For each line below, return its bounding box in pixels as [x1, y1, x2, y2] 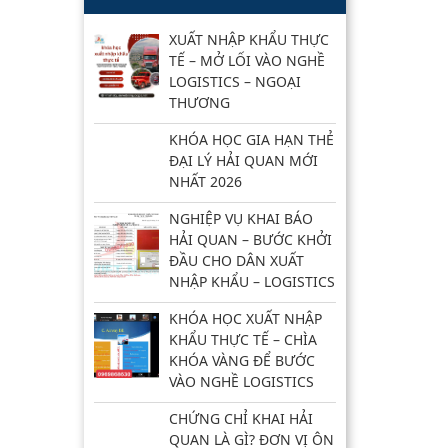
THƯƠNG [168, 93, 230, 112]
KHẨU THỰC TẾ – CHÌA [168, 330, 317, 349]
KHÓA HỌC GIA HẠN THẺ [168, 130, 334, 149]
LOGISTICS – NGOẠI [168, 72, 301, 91]
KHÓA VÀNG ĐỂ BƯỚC [168, 351, 315, 370]
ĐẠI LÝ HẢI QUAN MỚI [168, 151, 318, 170]
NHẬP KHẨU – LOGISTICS [168, 272, 335, 291]
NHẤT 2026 [168, 172, 242, 191]
